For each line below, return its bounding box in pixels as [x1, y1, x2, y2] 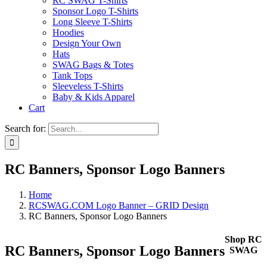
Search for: [5, 123, 46, 133]
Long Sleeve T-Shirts [52, 17, 132, 27]
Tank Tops [52, 70, 92, 80]
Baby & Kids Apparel [52, 92, 135, 102]
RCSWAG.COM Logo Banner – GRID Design [29, 200, 209, 210]
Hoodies [52, 27, 84, 38]
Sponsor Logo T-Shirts [52, 6, 138, 16]
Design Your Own [52, 38, 121, 48]
